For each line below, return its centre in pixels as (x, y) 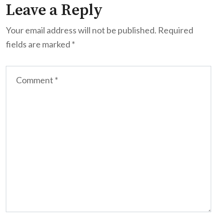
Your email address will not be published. (81, 30)
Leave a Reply (54, 11)
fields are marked (39, 44)
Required (176, 30)
